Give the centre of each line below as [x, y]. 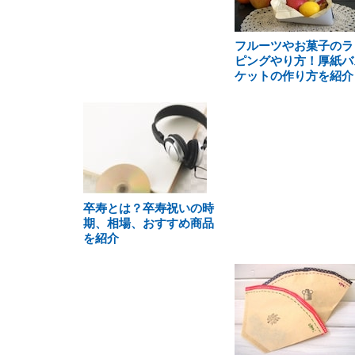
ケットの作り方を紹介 [294, 76]
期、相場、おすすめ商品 [149, 223]
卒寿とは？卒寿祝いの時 [149, 208]
